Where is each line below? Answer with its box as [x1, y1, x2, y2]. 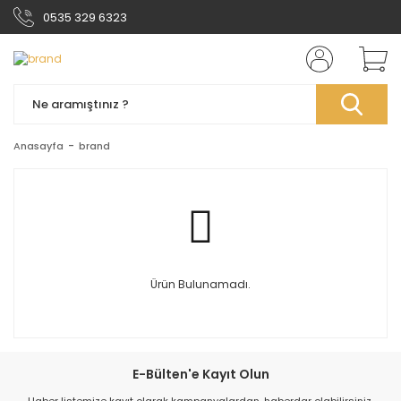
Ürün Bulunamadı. [150, 277, 251, 292]
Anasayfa [13, 139, 64, 153]
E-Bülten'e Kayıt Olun [132, 365, 269, 383]
